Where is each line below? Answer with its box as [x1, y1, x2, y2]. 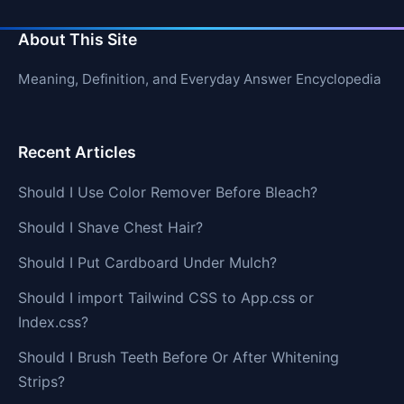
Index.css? [18, 312, 88, 331]
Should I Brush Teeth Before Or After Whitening [18, 347, 339, 366]
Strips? [18, 372, 65, 390]
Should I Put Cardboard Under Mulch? [18, 252, 277, 271]
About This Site [18, 29, 137, 49]
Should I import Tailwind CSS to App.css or [18, 288, 314, 307]
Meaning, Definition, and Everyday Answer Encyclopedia [18, 69, 381, 87]
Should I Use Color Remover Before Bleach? [18, 182, 317, 201]
